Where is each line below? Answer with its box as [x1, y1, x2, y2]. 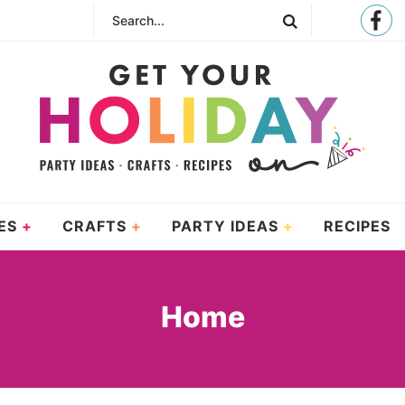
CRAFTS [61, 217, 127, 235]
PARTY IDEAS [171, 217, 278, 235]
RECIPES [323, 217, 391, 235]
